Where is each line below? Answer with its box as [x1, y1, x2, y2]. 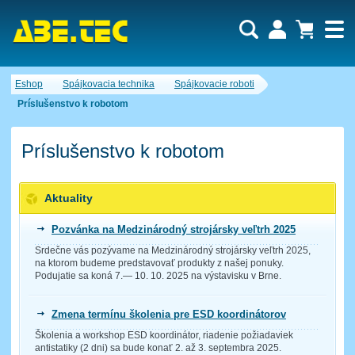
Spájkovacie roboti [174, 78, 254, 90]
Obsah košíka [270, 94, 332, 105]
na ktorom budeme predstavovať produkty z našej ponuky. [35, 258, 284, 269]
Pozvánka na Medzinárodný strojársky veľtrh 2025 [52, 223, 296, 236]
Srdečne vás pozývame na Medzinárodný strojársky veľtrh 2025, [35, 245, 311, 257]
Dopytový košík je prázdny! [124, 71, 239, 82]
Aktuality [44, 192, 93, 205]
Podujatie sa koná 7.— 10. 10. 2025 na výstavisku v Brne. [35, 270, 281, 282]
